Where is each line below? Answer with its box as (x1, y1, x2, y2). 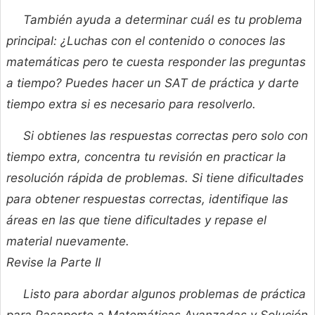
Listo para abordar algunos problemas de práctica (23, 287, 306, 302)
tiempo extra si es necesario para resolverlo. (6, 97, 256, 112)
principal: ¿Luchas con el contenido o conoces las (6, 34, 285, 49)
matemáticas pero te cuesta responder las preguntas (6, 55, 306, 70)
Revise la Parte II (6, 255, 101, 270)
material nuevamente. (6, 234, 129, 249)
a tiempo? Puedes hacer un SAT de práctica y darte (6, 76, 299, 91)
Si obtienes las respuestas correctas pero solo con (23, 129, 308, 143)
